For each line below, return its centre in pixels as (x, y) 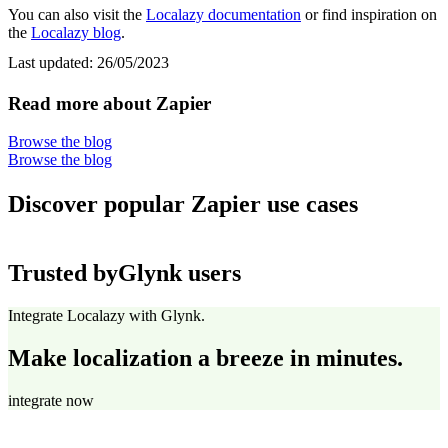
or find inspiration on (369, 14)
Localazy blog (76, 32)
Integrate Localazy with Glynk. (106, 315)
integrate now (51, 400)
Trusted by (63, 272)
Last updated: (52, 62)
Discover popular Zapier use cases (183, 204)
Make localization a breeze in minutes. (205, 357)
